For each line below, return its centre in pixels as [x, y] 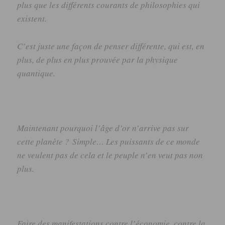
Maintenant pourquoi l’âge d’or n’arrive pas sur [103, 128]
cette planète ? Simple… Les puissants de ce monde [109, 141]
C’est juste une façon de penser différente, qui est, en [111, 46]
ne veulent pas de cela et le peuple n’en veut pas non [110, 155]
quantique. [36, 73]
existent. [32, 19]
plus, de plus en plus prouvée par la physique [98, 59]
